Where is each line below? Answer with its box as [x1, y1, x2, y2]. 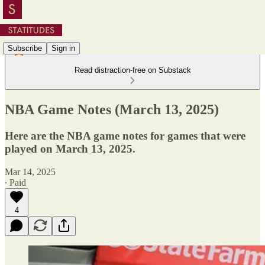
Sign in [51, 43, 75, 53]
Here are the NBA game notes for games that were [5, 129, 245, 142]
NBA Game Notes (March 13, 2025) [5, 101, 219, 117]
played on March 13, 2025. [5, 142, 135, 155]
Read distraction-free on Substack [74, 66, 191, 75]
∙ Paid [5, 177, 26, 188]
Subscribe [8, 43, 42, 53]
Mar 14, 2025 [5, 166, 56, 177]
